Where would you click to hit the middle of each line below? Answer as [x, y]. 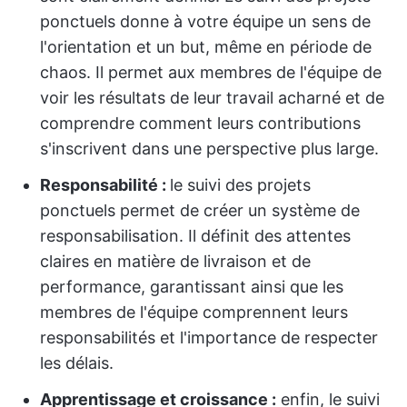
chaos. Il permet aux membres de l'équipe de [211, 72]
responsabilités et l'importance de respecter [209, 338]
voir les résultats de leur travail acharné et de [212, 98]
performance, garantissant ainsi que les [192, 287]
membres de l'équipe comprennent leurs [194, 312]
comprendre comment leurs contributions [200, 123]
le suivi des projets [240, 185]
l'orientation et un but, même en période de [206, 47]
